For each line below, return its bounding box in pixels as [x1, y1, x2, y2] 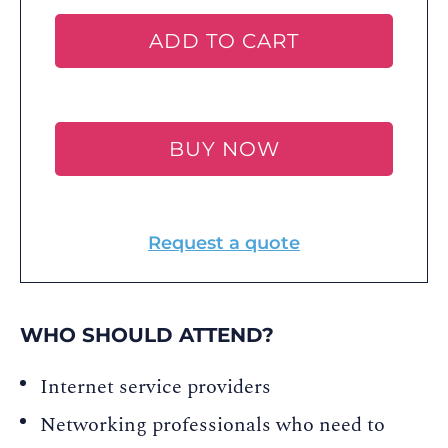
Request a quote [148, 232, 300, 254]
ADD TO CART [149, 29, 299, 53]
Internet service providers [40, 372, 271, 402]
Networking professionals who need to [40, 410, 385, 440]
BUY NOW [168, 137, 280, 161]
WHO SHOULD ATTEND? [20, 323, 274, 347]
